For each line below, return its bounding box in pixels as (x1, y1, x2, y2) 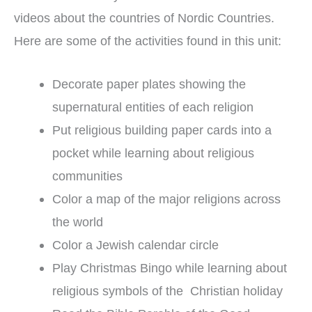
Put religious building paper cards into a (52, 123, 272, 138)
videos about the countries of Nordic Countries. (14, 10, 274, 26)
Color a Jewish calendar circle (52, 237, 219, 253)
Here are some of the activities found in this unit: (14, 33, 281, 49)
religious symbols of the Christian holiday (52, 283, 283, 299)
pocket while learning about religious (52, 146, 254, 161)
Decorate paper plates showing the (52, 77, 246, 92)
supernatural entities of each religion (52, 100, 253, 115)
